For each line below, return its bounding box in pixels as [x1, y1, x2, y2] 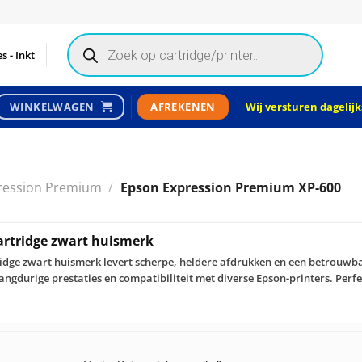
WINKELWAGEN [10, 99, 95, 114]
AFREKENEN [150, 99, 216, 114]
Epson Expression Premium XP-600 [117, 178, 341, 196]
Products [65, 31, 109, 44]
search [65, 41, 98, 55]
